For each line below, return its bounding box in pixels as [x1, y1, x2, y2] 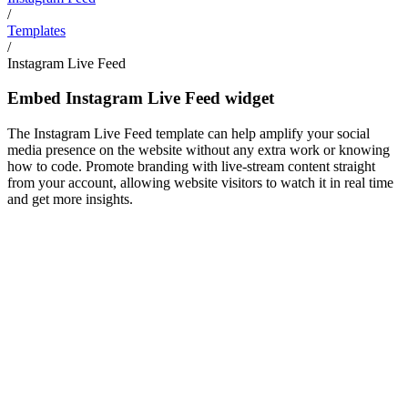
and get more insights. [7, 190, 133, 207]
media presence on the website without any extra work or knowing [7, 141, 390, 158]
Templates [7, 22, 66, 38]
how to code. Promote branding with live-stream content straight [7, 158, 375, 174]
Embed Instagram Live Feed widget [7, 88, 274, 108]
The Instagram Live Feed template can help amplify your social [7, 125, 370, 141]
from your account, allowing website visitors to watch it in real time [7, 174, 393, 190]
